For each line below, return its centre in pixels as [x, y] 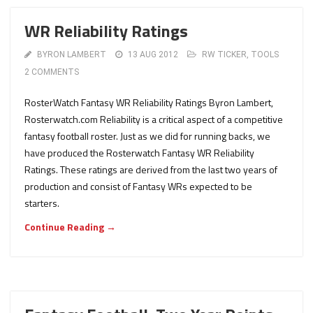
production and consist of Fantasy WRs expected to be [138, 186]
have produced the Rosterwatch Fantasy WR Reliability [139, 153]
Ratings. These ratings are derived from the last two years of [151, 169]
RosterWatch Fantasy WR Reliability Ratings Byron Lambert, [149, 102]
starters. [42, 203]
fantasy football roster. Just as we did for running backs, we [147, 136]
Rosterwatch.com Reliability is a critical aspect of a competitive [154, 119]
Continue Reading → [70, 227]
